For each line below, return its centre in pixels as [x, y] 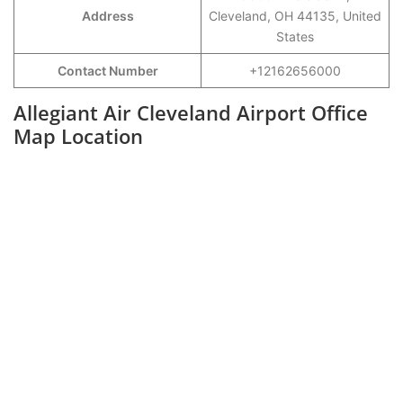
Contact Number [107, 71]
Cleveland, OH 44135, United [295, 16]
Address [107, 16]
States [295, 36]
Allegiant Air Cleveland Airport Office [191, 112]
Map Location [78, 136]
